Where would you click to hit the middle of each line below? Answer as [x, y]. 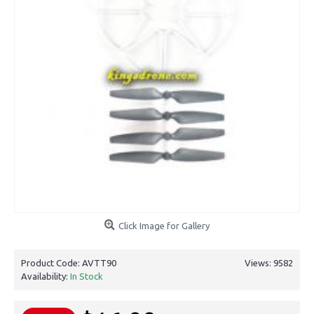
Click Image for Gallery [164, 226]
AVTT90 [99, 263]
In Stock [87, 276]
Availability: [46, 276]
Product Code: [52, 263]
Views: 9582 [269, 263]
